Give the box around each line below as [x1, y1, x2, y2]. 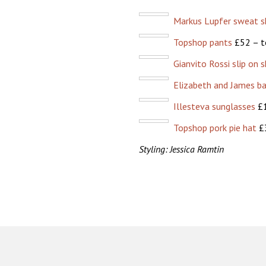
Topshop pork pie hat [173, 122, 256, 134]
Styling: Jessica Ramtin [138, 143, 224, 155]
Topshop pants [173, 36, 232, 48]
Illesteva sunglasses [173, 100, 255, 112]
